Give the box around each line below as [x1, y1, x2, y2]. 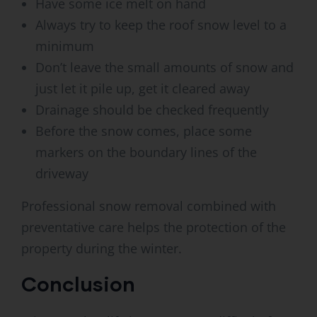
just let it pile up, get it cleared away [35, 80, 250, 98]
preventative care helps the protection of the [21, 219, 286, 236]
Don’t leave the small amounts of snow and [35, 59, 294, 76]
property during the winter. [21, 240, 182, 258]
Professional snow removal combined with [21, 197, 276, 215]
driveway [35, 165, 88, 183]
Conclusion [21, 271, 140, 296]
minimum [35, 38, 94, 55]
